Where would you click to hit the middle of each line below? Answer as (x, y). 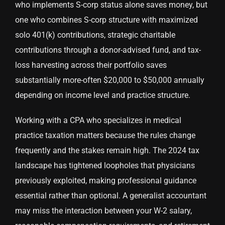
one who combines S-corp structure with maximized (106, 20)
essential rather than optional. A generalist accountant (111, 196)
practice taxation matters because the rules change (105, 136)
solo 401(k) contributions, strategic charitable (95, 35)
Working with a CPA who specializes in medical (98, 121)
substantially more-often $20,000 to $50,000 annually (110, 80)
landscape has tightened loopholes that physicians (105, 166)
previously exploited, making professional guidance (106, 181)
